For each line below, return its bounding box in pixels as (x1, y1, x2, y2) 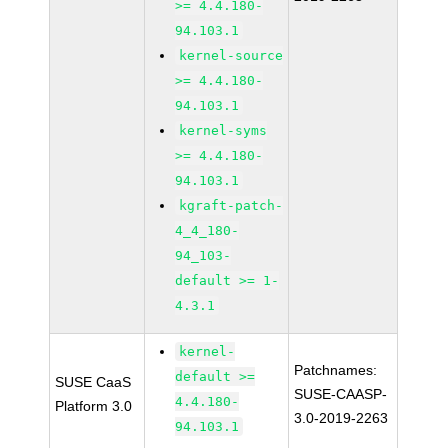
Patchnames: (294, 362, 378, 378)
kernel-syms (179, 123, 268, 138)
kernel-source (179, 48, 284, 63)
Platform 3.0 (55, 398, 133, 414)
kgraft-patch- (179, 198, 284, 213)
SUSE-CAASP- (294, 386, 388, 402)
